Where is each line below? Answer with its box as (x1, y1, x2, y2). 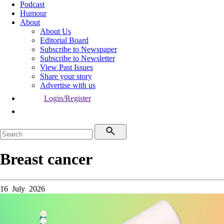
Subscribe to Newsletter (40, 54, 115, 62)
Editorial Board (40, 36, 88, 44)
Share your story (40, 72, 92, 80)
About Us (40, 27, 71, 35)
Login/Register (44, 94, 91, 102)
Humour (20, 9, 46, 17)
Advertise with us (40, 81, 95, 89)
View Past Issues (40, 63, 93, 71)
